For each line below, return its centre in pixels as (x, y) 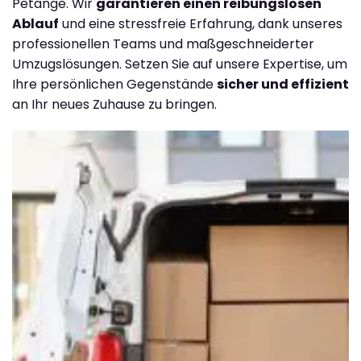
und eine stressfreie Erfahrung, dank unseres (201, 23)
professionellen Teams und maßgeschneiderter (163, 44)
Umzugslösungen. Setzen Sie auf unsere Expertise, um (180, 64)
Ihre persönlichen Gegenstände (114, 84)
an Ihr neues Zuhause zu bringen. (114, 104)
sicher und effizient (283, 84)
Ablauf (35, 23)
